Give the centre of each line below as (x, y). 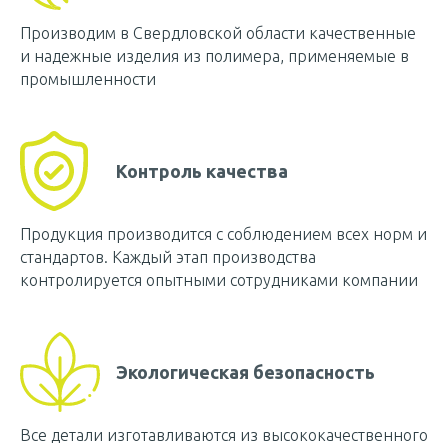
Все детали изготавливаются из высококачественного (224, 435)
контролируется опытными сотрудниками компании (219, 280)
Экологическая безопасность (245, 372)
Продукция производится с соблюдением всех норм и (223, 234)
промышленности (88, 79)
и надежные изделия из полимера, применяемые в (214, 56)
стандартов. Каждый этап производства (168, 257)
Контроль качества (202, 171)
